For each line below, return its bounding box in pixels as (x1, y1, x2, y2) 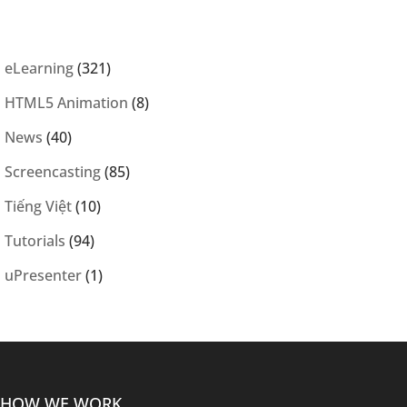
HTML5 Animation (5, 93, 128, 114)
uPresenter (5, 265, 82, 286)
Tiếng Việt (5, 196, 72, 217)
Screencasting (5, 162, 101, 183)
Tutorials (5, 231, 65, 252)
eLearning (5, 58, 74, 79)
